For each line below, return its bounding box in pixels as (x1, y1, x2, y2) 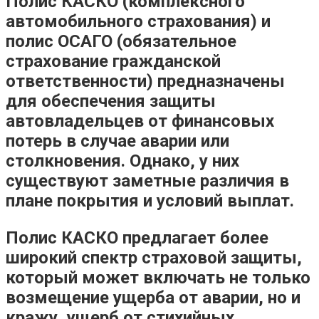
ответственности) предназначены (6, 70, 285, 91)
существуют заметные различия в (6, 170, 289, 191)
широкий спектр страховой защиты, (6, 247, 302, 268)
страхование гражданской (6, 51, 221, 71)
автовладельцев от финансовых (6, 110, 274, 131)
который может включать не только (6, 267, 310, 288)
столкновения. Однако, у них (6, 150, 239, 171)
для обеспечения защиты (6, 90, 216, 111)
